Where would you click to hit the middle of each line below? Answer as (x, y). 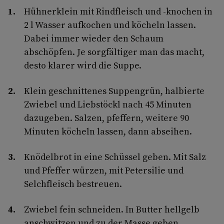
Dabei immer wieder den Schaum (94, 38)
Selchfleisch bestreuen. (73, 183)
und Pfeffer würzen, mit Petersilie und (104, 170)
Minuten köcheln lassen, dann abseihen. (108, 131)
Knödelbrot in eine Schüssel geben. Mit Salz (115, 156)
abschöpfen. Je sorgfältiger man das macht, (114, 51)
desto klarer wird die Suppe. (83, 65)
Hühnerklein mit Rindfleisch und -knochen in (118, 11)
